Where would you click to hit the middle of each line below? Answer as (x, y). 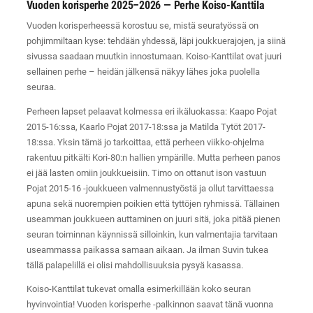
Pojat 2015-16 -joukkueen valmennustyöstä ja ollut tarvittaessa (150, 188)
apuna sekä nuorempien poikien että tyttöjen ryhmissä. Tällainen (153, 203)
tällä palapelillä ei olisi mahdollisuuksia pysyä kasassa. (134, 265)
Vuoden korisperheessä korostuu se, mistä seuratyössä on (142, 25)
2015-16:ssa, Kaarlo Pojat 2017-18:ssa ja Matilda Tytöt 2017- (146, 126)
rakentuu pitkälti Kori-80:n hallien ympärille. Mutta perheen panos (153, 157)
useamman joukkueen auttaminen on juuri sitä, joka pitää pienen (153, 219)
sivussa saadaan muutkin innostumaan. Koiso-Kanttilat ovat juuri (154, 56)
